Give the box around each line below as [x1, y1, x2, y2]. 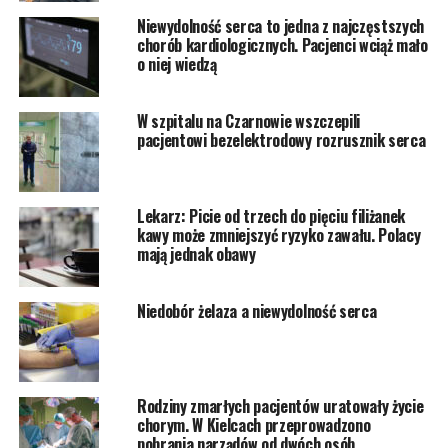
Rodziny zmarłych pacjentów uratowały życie [136, 393, 424, 418]
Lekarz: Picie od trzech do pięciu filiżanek [136, 203, 406, 228]
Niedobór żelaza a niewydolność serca [136, 298, 377, 323]
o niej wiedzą [136, 51, 217, 76]
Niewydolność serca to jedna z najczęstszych [136, 13, 425, 38]
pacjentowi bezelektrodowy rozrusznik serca [136, 127, 426, 152]
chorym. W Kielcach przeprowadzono [136, 412, 371, 437]
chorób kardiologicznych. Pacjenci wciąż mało [136, 32, 428, 57]
